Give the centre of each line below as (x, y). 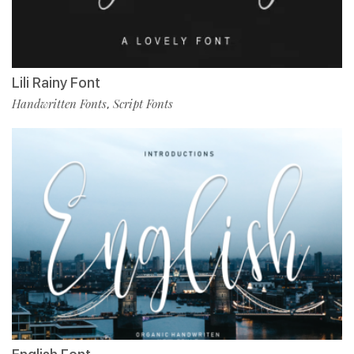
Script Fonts (143, 103)
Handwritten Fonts (59, 103)
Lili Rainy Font (56, 82)
